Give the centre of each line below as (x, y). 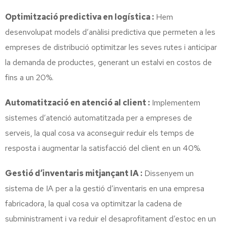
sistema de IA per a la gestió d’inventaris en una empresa (105, 188)
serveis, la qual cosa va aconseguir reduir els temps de (100, 133)
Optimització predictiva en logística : (79, 17)
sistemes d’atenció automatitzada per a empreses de (99, 118)
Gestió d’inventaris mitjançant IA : (74, 173)
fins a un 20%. (29, 77)
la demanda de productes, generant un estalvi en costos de (108, 62)
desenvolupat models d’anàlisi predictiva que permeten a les (110, 32)
